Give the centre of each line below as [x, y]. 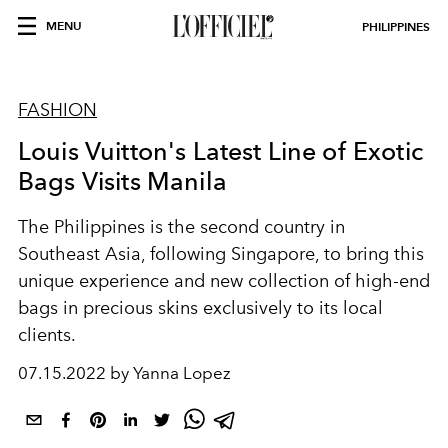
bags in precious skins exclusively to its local [200, 308]
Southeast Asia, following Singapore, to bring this [221, 254]
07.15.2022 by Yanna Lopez [124, 373]
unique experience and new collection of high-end [224, 281]
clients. [47, 335]
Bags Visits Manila [122, 181]
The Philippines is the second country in [181, 227]
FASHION [57, 110]
